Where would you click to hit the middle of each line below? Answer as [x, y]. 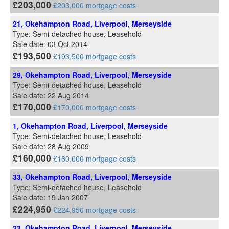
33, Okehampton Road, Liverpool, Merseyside [92, 177]
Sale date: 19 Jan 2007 [50, 198]
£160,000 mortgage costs [95, 159]
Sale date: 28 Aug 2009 [51, 146]
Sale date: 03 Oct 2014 [50, 44]
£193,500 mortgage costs [95, 56]
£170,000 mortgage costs [95, 108]
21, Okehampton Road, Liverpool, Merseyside [92, 24]
